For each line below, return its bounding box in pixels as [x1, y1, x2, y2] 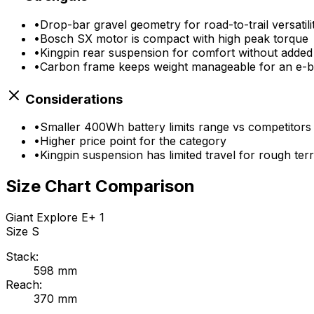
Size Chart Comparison [6, 176, 195, 197]
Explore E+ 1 [36, 210, 104, 225]
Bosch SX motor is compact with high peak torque [40, 32, 308, 46]
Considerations [22, 90, 123, 107]
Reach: [6, 278, 42, 292]
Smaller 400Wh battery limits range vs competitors [40, 120, 311, 135]
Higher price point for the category [40, 134, 226, 149]
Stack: [6, 250, 39, 264]
